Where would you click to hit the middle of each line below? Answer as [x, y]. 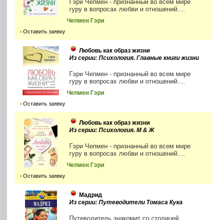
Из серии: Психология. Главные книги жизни [134, 58]
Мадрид [91, 195]
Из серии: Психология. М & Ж [112, 130]
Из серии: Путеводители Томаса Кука [126, 203]
